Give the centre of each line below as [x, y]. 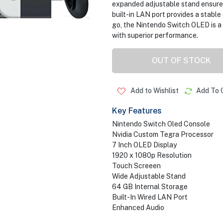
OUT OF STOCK [181, 60]
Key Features [137, 111]
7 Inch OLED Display [144, 145]
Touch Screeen [136, 166]
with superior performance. [155, 35]
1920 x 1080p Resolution [152, 155]
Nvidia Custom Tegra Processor [163, 134]
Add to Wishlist [154, 91]
